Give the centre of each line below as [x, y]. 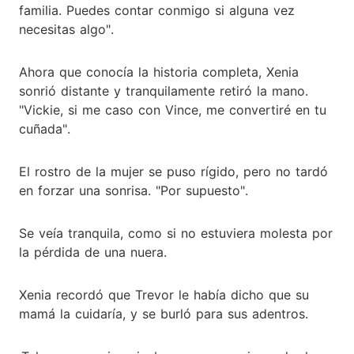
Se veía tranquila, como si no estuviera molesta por [176, 233]
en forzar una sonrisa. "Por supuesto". [134, 190]
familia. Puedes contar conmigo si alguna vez [157, 10]
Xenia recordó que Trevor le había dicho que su [164, 294]
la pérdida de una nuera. [93, 252]
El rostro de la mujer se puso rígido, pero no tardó [173, 171]
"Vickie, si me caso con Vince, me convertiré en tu [173, 109]
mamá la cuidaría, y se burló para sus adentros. [164, 313]
